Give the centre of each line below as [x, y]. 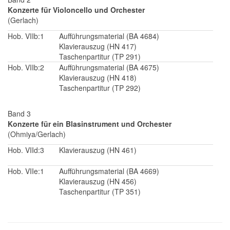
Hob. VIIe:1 [26, 171]
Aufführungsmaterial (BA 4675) [109, 67]
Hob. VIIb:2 [26, 67]
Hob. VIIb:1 [26, 36]
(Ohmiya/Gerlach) [37, 134]
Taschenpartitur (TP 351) [100, 191]
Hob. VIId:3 [26, 150]
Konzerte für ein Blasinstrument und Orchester [90, 124]
